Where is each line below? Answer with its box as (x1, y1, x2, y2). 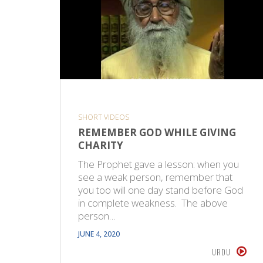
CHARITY (78, 139, 123, 153)
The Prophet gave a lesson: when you (78, 157, 239, 171)
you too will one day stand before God (78, 183, 243, 197)
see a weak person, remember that (78, 170, 232, 184)
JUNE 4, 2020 (78, 229, 120, 240)
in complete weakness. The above (78, 196, 228, 210)
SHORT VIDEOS (78, 112, 129, 123)
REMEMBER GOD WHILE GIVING (78, 126, 236, 140)
